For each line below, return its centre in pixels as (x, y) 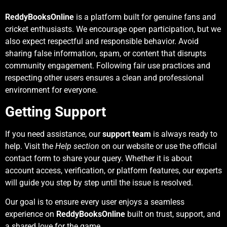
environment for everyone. (51, 90)
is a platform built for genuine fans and (145, 17)
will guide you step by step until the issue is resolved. (99, 182)
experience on (31, 214)
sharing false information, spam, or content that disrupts (106, 53)
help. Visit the (30, 146)
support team (127, 134)
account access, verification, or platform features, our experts (113, 170)
